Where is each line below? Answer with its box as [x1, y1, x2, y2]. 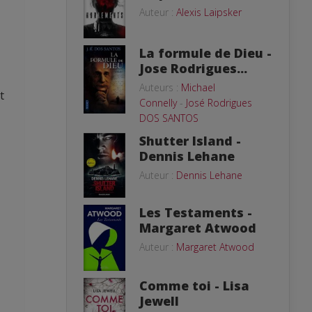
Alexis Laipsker [176, 6, 242, 19]
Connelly [139, 95, 177, 109]
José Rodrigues [186, 95, 252, 109]
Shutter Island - [139, 132, 241, 149]
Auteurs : [139, 80, 181, 94]
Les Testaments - [139, 203, 252, 221]
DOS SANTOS [139, 111, 198, 125]
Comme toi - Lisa [139, 276, 249, 294]
